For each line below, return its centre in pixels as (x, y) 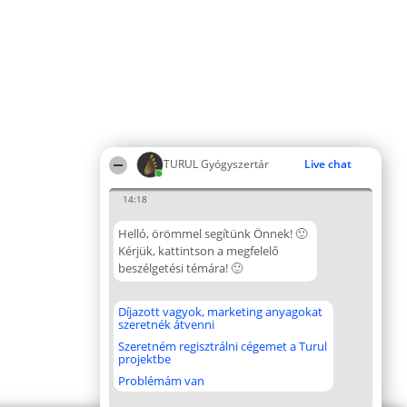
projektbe (144, 359)
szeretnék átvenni (166, 324)
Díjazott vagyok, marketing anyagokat (220, 312)
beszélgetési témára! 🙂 (180, 268)
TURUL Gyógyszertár (216, 164)
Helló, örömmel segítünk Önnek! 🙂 (213, 233)
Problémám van (161, 381)
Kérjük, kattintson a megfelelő (199, 251)
